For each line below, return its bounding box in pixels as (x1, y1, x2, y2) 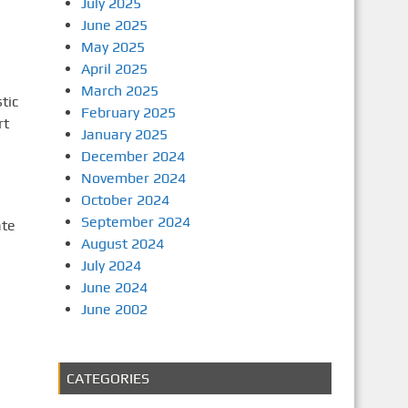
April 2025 (80, 60, 148, 77)
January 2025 (80, 126, 168, 143)
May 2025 (80, 38, 145, 56)
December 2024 (80, 148, 185, 165)
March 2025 (80, 82, 158, 99)
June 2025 (80, 16, 148, 34)
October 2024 (80, 191, 169, 209)
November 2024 (80, 169, 186, 187)
